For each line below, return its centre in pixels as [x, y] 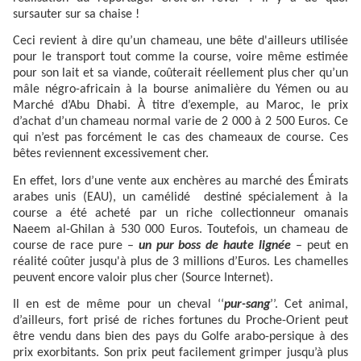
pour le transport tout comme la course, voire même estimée [180, 58]
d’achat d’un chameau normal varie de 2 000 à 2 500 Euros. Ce [180, 122]
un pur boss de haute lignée [215, 245]
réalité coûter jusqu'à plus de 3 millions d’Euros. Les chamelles [180, 261]
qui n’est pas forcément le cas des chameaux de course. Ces [180, 138]
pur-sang [247, 305]
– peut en [320, 245]
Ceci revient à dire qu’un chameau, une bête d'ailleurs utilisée [180, 41]
